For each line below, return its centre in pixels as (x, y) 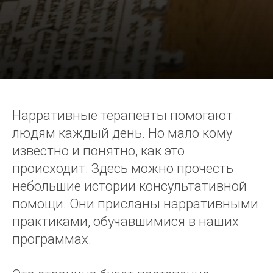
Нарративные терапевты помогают (122, 115)
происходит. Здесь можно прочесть (123, 168)
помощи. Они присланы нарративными (135, 204)
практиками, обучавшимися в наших (126, 222)
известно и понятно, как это (98, 151)
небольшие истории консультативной (129, 186)
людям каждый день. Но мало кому (122, 133)
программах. (52, 239)
